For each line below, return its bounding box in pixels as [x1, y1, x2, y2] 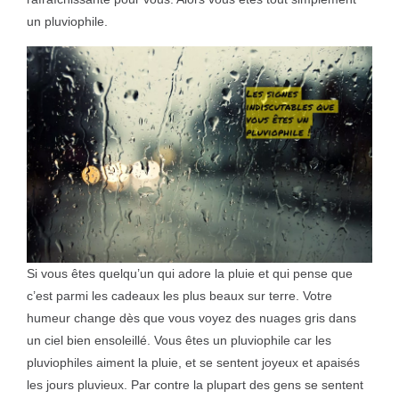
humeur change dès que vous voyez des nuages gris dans [27, 310, 356, 325]
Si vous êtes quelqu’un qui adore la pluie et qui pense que [27, 265, 353, 281]
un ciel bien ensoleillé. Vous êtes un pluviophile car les [27, 332, 331, 347]
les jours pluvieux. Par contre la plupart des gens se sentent [27, 377, 363, 392]
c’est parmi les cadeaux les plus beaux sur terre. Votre [27, 288, 332, 303]
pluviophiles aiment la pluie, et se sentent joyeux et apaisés [27, 354, 360, 370]
